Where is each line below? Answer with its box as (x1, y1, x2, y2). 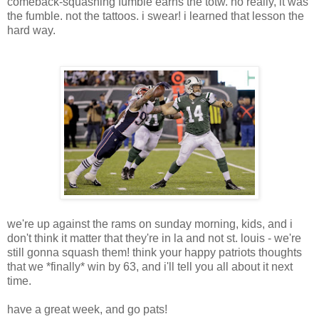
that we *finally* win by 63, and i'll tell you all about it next (7, 261, 293, 273)
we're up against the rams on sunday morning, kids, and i (7, 218, 293, 230)
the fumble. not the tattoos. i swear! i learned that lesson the (7, 10, 304, 22)
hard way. (7, 24, 56, 36)
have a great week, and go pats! (7, 303, 167, 315)
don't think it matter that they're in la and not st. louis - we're (7, 232, 301, 244)
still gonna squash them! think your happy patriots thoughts (7, 246, 302, 258)
